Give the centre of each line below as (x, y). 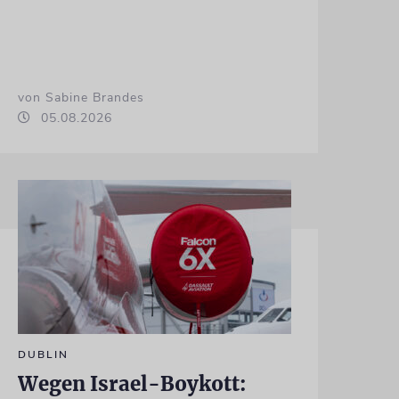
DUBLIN (43, 354)
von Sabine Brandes (81, 97)
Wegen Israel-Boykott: (131, 383)
